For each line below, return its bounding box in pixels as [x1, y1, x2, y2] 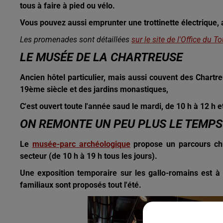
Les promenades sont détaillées [20, 35, 131, 44]
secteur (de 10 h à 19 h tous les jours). [20, 151, 157, 161]
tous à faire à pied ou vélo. [20, 1, 115, 10]
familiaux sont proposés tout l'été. [20, 180, 143, 190]
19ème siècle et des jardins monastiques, [20, 85, 170, 94]
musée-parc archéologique [32, 139, 130, 149]
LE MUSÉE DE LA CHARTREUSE [20, 50, 183, 64]
